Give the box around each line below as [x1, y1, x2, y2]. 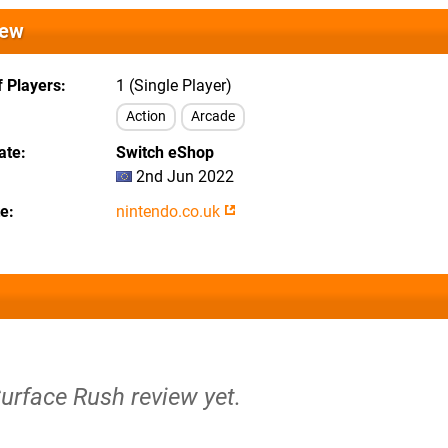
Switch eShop [116, 143, 214, 162]
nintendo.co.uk [116, 202, 224, 221]
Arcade [191, 108, 235, 125]
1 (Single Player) [116, 76, 232, 95]
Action [126, 108, 166, 125]
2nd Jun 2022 [132, 167, 234, 186]
